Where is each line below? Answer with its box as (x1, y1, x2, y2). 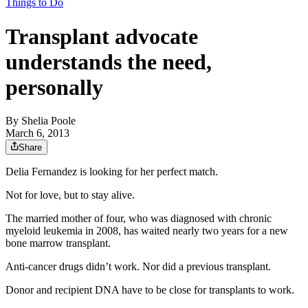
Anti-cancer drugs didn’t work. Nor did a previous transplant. (5, 261, 271, 273)
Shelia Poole (21, 115, 76, 127)
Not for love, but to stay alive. (5, 189, 135, 201)
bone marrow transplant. (5, 237, 111, 250)
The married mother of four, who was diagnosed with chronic (5, 212, 272, 225)
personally (5, 74, 103, 100)
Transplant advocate (5, 23, 198, 49)
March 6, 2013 (5, 127, 69, 140)
